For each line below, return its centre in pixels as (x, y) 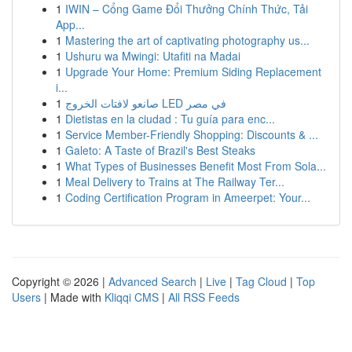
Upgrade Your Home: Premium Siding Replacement (193, 71)
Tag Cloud (261, 281)
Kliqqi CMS (132, 297)
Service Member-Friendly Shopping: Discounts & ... (192, 134)
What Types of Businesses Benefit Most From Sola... (196, 166)
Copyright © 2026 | (60, 281)
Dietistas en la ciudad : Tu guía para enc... (170, 119)
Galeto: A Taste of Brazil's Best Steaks (160, 150)
